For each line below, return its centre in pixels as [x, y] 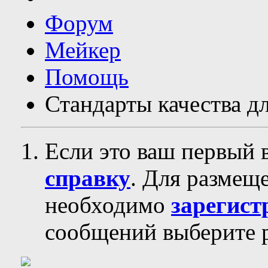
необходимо [108, 205]
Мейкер [83, 50]
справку [88, 178]
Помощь [87, 77]
